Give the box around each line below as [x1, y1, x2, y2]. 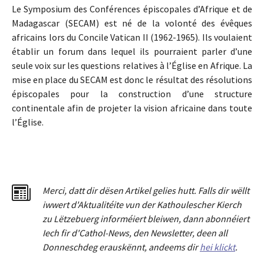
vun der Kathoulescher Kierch [125, 199, 242, 211]
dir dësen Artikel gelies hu [84, 184, 188, 197]
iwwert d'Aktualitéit [42, 199, 118, 211]
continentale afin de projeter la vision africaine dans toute [12, 102, 252, 114]
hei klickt [200, 241, 235, 253]
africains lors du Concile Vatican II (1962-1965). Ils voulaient [12, 31, 252, 44]
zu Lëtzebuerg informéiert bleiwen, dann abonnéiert [42, 213, 249, 225]
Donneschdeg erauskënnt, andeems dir [42, 241, 200, 253]
